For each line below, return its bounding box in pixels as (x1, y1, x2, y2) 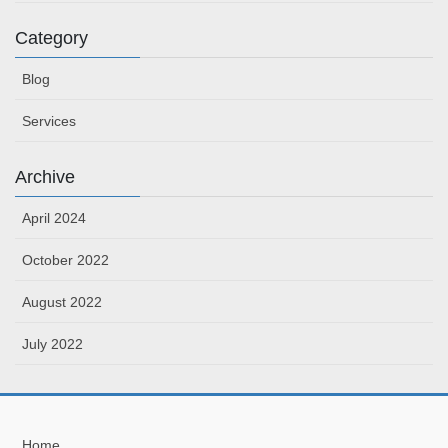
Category (15, 27, 88, 48)
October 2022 (22, 251, 109, 268)
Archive (15, 166, 75, 187)
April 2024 (22, 209, 86, 226)
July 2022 (22, 335, 83, 352)
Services (22, 112, 76, 129)
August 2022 (22, 293, 102, 310)
